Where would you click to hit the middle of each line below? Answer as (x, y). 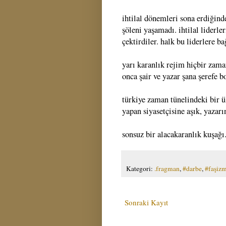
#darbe (192, 168)
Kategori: (140, 168)
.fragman (167, 168)
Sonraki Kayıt (146, 202)
